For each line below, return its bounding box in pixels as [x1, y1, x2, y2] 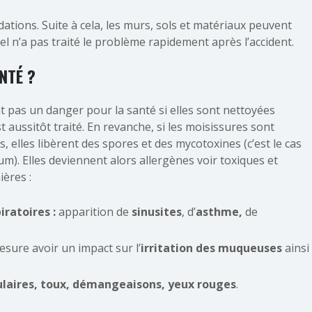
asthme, [196, 204, 245, 219]
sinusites [132, 204, 182, 219]
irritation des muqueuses [141, 240, 282, 256]
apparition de [56, 204, 132, 219]
